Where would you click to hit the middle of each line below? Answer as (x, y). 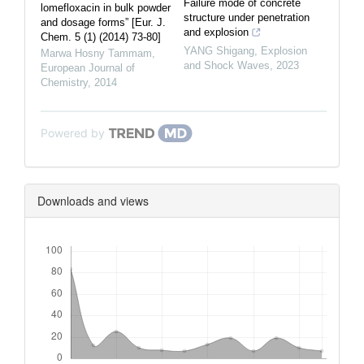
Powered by (73, 132)
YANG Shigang (219, 50)
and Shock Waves (227, 65)
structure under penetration (247, 17)
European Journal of (88, 67)
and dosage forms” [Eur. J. (103, 22)
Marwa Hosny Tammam (96, 53)
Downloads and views (93, 200)
